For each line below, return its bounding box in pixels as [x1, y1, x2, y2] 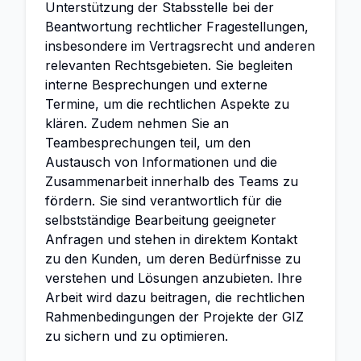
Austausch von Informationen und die [45, 154, 277, 170]
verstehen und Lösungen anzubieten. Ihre [45, 270, 302, 286]
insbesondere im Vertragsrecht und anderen [45, 38, 315, 54]
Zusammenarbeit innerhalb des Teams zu [45, 173, 298, 189]
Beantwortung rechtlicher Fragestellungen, [45, 19, 309, 35]
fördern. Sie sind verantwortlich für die [45, 193, 282, 209]
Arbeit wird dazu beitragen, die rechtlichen [45, 289, 305, 305]
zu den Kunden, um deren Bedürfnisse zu [45, 251, 301, 267]
